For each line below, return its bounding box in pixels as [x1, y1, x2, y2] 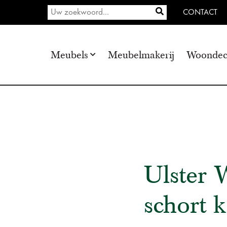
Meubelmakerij [108, 48, 174, 61]
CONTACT [183, 8, 217, 17]
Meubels [51, 48, 88, 61]
